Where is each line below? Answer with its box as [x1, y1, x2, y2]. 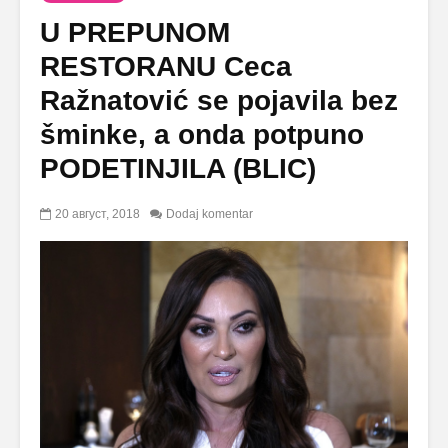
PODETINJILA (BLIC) [40, 153, 316, 185]
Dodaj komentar [166, 206, 253, 221]
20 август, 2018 [55, 206, 140, 221]
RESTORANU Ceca [40, 51, 292, 83]
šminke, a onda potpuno [40, 119, 364, 151]
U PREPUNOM [40, 17, 230, 49]
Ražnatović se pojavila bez [40, 85, 398, 117]
